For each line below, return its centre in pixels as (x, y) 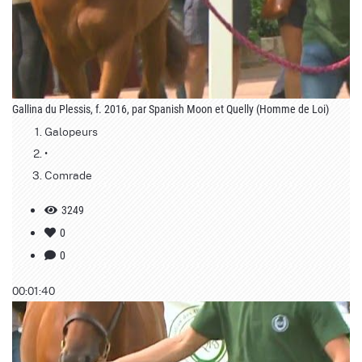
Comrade (68, 175)
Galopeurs (71, 131)
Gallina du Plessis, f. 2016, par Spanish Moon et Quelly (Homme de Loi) (170, 109)
